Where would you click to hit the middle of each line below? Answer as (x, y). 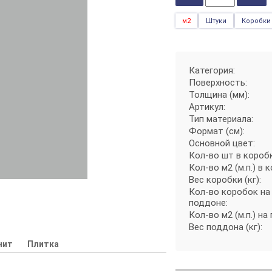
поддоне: (209, 203)
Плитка (43, 244)
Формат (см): (217, 131)
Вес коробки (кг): (225, 180)
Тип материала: (221, 119)
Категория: (212, 70)
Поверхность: (218, 83)
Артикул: (207, 107)
